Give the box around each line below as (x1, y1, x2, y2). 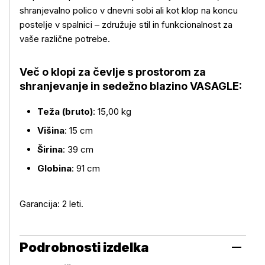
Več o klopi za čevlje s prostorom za (20, 66, 206, 78)
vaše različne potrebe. (20, 33, 110, 44)
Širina (37, 144, 63, 155)
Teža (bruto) (37, 106, 93, 117)
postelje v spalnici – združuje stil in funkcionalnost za (20, 19, 232, 30)
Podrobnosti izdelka (20, 240, 148, 255)
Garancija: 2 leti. (20, 198, 83, 209)
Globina (37, 163, 72, 174)
